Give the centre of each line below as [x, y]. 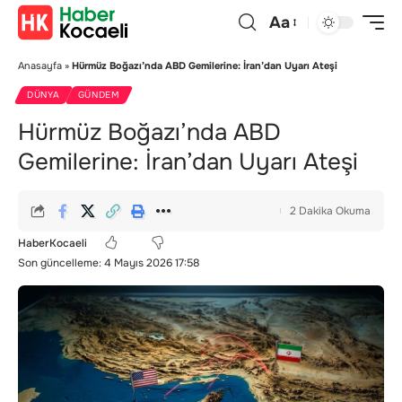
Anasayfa [40, 66]
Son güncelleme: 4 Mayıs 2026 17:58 [109, 263]
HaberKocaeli [52, 243]
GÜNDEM [99, 95]
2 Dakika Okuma [330, 211]
